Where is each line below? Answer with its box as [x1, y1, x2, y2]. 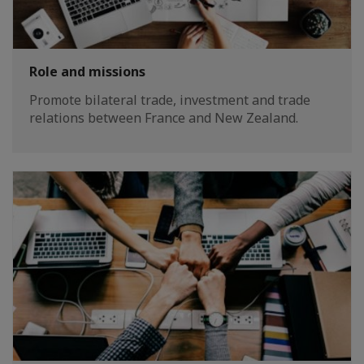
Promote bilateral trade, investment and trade [29, 91, 310, 110]
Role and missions [29, 63, 145, 81]
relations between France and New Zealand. [29, 109, 298, 128]
